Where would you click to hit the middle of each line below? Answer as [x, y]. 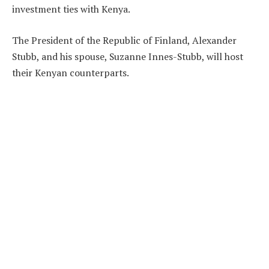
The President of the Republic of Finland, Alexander [124, 41]
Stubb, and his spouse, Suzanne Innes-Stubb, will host [128, 57]
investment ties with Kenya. [71, 9]
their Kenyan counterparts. [71, 73]
